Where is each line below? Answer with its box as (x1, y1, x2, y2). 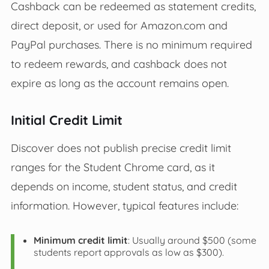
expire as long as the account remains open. (10, 76, 229, 90)
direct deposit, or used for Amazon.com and (10, 19, 228, 32)
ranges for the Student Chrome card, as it (10, 160, 215, 174)
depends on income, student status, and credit (10, 180, 237, 193)
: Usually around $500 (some (127, 234, 256, 247)
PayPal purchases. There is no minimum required (10, 38, 252, 52)
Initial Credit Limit (10, 112, 122, 129)
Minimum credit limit (33, 234, 128, 247)
